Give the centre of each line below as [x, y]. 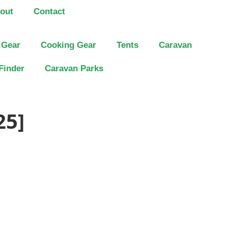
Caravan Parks [74, 68]
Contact [49, 11]
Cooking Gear [68, 45]
